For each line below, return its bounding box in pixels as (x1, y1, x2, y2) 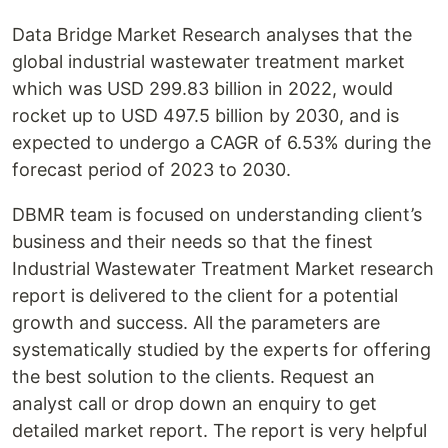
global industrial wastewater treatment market (12, 51, 405, 72)
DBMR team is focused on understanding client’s (12, 204, 422, 225)
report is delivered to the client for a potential (12, 285, 398, 306)
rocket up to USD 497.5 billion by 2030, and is (12, 105, 399, 126)
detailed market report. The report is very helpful (12, 420, 427, 441)
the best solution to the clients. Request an (12, 366, 375, 387)
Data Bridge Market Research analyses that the (12, 24, 412, 45)
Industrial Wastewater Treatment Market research (12, 258, 434, 279)
